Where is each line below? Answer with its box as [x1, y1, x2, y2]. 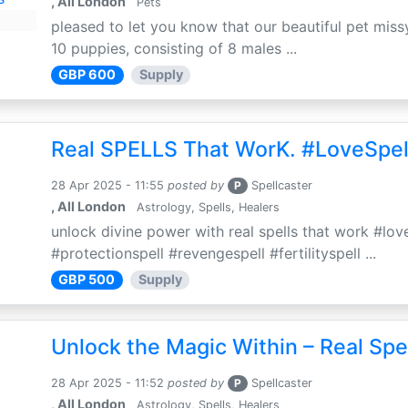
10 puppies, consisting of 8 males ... [50, 39, 297, 58]
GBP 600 [58, 66, 117, 83]
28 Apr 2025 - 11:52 [50, 376, 164, 391]
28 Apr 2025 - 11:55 [50, 178, 164, 193]
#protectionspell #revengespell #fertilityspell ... [50, 244, 376, 263]
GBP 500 [58, 271, 116, 288]
